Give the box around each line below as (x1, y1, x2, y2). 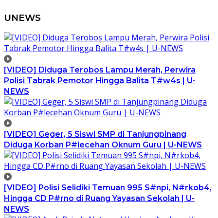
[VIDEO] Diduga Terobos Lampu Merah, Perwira (4, 65, 196, 75)
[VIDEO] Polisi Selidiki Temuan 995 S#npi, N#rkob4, (4, 183, 212, 193)
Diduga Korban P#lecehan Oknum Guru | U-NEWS (4, 140, 202, 150)
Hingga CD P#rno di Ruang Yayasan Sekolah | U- (4, 194, 195, 203)
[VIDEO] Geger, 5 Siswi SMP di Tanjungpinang (4, 129, 186, 139)
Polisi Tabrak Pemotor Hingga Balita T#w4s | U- (4, 76, 196, 86)
